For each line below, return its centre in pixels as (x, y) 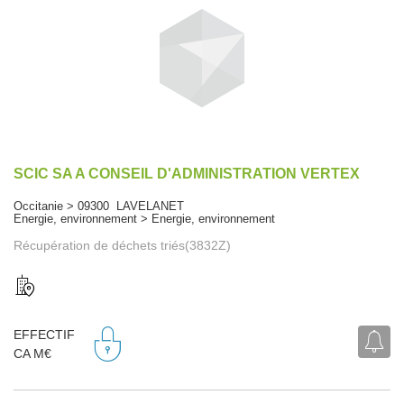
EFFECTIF (44, 335)
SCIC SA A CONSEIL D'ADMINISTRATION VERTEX (187, 173)
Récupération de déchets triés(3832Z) (122, 245)
